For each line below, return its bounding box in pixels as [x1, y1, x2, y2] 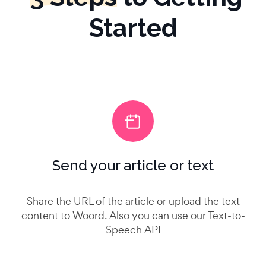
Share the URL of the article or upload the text [26, 194, 240, 208]
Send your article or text [52, 157, 214, 175]
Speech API [105, 223, 161, 237]
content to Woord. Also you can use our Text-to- [21, 208, 245, 223]
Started [88, 14, 178, 43]
